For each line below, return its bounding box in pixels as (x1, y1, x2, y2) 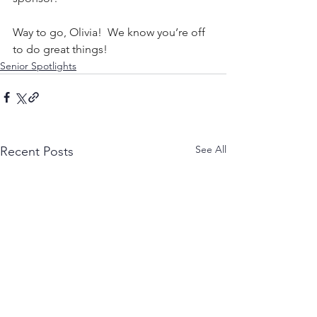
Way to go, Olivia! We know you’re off (13, 25, 208, 39)
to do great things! (13, 42, 108, 56)
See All (195, 142, 226, 156)
